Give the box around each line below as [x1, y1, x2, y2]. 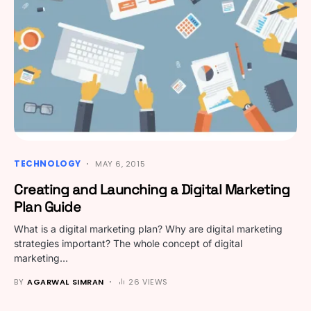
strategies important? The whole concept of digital [14, 237, 242, 249]
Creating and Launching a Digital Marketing [14, 180, 289, 199]
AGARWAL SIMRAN [27, 276, 104, 287]
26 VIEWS [128, 276, 168, 287]
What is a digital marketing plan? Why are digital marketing [14, 222, 283, 235]
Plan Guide [14, 197, 81, 216]
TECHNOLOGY [14, 157, 81, 169]
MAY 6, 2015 [95, 158, 146, 169]
